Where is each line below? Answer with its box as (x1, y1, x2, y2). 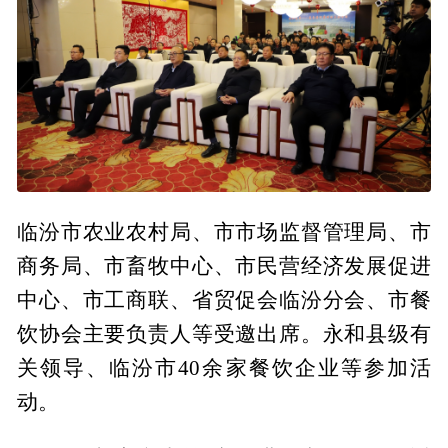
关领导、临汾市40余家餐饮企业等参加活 (17, 356, 431, 379)
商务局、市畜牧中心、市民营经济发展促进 (17, 254, 431, 277)
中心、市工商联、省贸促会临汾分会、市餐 (17, 288, 431, 311)
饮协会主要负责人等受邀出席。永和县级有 (17, 322, 431, 345)
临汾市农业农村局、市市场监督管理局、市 (17, 220, 431, 243)
